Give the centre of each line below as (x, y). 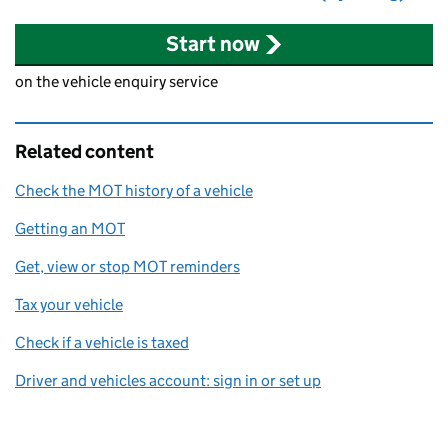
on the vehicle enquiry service (116, 82)
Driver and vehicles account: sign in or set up (168, 381)
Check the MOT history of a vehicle (134, 191)
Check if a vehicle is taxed (102, 343)
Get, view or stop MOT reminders (127, 267)
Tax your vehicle (69, 305)
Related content (84, 152)
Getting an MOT (70, 229)
